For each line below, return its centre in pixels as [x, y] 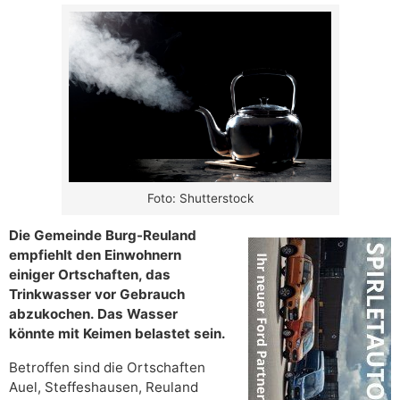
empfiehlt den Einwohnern [95, 255]
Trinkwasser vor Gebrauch [97, 295]
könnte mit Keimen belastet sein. [117, 334]
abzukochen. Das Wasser [93, 314]
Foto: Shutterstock [200, 199]
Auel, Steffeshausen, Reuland [104, 387]
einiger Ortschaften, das [90, 275]
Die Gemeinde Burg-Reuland [103, 236]
